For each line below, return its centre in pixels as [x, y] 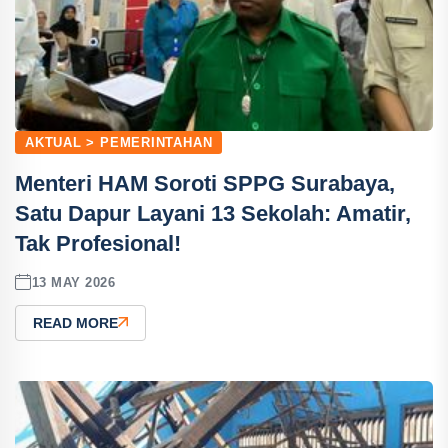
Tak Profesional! [98, 243]
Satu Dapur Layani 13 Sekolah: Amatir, [213, 213]
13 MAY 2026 [73, 282]
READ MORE [75, 323]
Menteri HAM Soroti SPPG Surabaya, [205, 183]
